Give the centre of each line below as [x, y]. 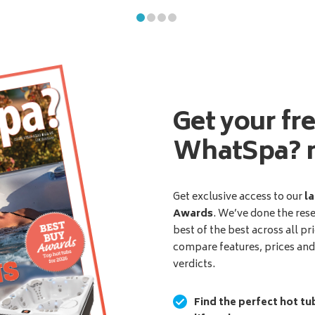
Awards [193, 214]
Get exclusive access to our [239, 198]
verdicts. [194, 265]
